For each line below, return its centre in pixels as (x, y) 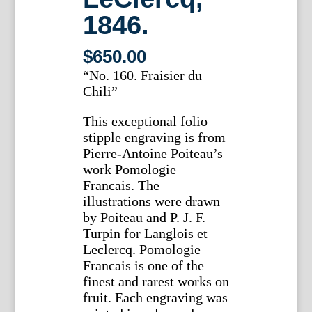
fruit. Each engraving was (155, 298)
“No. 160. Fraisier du (142, 76)
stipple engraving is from (154, 138)
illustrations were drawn (151, 202)
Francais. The (121, 186)
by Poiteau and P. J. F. (144, 218)
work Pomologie (129, 170)
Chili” (100, 92)
